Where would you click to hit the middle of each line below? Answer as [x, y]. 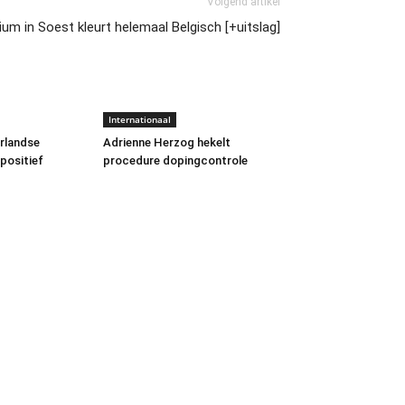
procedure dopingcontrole [175, 161]
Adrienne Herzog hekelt [167, 143]
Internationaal [140, 120]
